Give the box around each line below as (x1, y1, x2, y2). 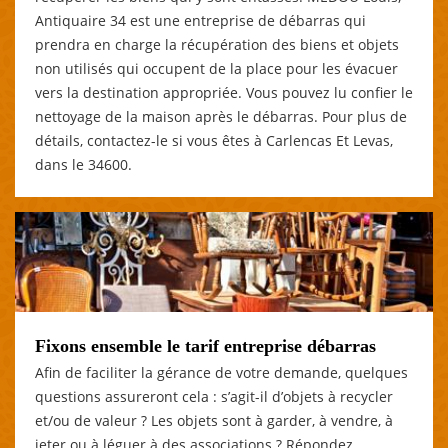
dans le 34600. (35, 154, 132, 174)
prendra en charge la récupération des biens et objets (35, 34, 399, 54)
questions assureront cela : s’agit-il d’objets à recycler (35, 386, 393, 406)
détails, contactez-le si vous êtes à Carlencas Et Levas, (35, 130, 393, 150)
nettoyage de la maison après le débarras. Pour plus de (35, 106, 407, 126)
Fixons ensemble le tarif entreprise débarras (35, 335, 376, 356)
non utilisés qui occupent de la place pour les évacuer (35, 58, 398, 78)
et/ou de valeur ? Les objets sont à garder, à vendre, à (35, 410, 393, 430)
